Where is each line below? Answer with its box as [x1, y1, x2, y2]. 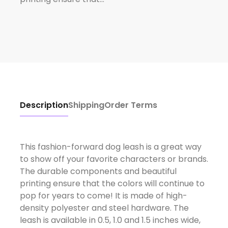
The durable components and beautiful [19, 165, 177, 177]
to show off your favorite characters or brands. [19, 153, 208, 165]
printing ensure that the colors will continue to [19, 177, 205, 189]
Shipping [68, 99, 104, 111]
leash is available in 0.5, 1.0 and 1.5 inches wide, [19, 214, 201, 226]
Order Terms [104, 99, 157, 111]
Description [19, 99, 68, 111]
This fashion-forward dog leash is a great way [19, 140, 202, 153]
